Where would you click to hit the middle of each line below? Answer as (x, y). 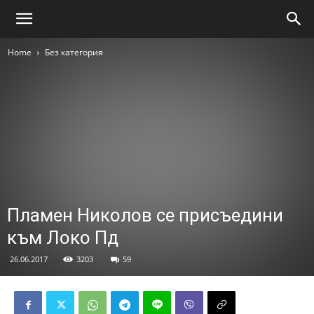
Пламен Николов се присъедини (145, 215)
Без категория (74, 52)
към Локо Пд (63, 238)
